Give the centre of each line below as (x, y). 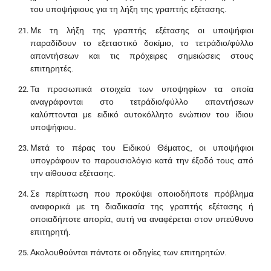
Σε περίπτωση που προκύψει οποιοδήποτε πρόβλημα (142, 194)
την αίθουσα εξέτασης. (73, 173)
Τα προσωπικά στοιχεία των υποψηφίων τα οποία (142, 89)
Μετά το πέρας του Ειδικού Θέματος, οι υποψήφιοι (142, 147)
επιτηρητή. (51, 232)
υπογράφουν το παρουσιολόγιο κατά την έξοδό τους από (142, 160)
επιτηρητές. (52, 68)
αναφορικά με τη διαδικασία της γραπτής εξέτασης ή (142, 207)
